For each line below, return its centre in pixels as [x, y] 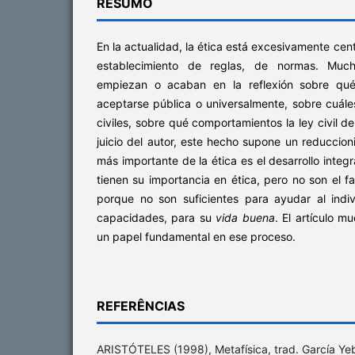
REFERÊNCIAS [141, 305]
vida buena [245, 217]
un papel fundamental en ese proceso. [196, 236]
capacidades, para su [157, 217]
